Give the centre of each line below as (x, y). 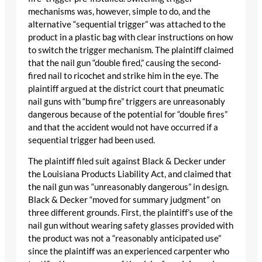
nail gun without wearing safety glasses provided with (131, 226)
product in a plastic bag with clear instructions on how (130, 37)
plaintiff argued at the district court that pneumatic (126, 88)
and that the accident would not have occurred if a (123, 127)
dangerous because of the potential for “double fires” (128, 114)
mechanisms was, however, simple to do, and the (119, 11)
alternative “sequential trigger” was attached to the (127, 24)
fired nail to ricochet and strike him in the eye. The (123, 75)
